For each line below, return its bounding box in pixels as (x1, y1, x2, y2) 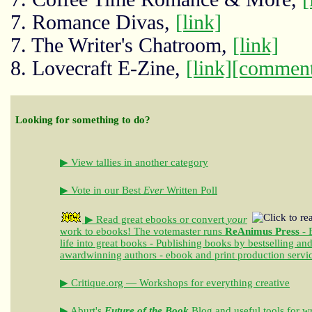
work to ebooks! (60, 225, 131, 237)
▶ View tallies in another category (60, 156, 208, 168)
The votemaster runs (131, 225, 225, 237)
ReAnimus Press (225, 225, 299, 237)
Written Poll (164, 184, 217, 196)
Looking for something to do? (15, 114, 150, 125)
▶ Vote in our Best (60, 184, 143, 196)
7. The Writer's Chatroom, (10, 34, 233, 56)
